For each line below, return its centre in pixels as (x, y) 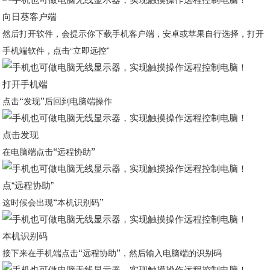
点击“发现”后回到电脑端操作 (58, 101)
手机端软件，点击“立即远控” (56, 50)
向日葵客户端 (30, 16)
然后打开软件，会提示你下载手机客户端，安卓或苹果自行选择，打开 (133, 33)
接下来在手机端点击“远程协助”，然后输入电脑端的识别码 (112, 253)
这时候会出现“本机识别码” (53, 202)
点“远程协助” (28, 185)
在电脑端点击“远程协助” (49, 151)
